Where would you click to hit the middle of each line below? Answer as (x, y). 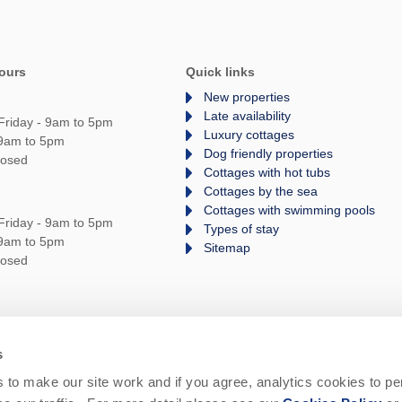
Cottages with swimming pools (290, 210)
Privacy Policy (156, 374)
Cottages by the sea (261, 192)
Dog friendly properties (269, 154)
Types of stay (242, 229)
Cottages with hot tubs (267, 173)
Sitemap (227, 248)
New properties (247, 97)
